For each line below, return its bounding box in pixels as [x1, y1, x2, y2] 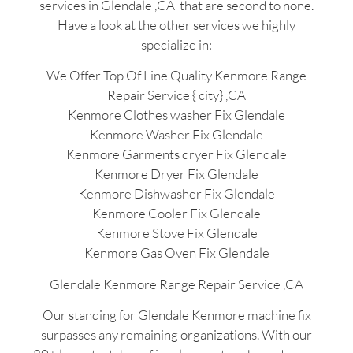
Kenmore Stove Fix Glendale [95, 225, 258, 242]
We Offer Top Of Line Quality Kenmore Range [46, 67, 307, 84]
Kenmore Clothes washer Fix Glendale [68, 106, 285, 124]
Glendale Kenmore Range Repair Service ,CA [50, 275, 303, 292]
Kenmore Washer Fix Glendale [90, 126, 263, 143]
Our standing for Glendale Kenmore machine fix [42, 306, 311, 323]
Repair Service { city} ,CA [107, 87, 246, 104]
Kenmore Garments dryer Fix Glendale [66, 146, 287, 163]
